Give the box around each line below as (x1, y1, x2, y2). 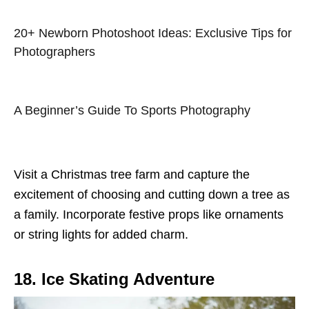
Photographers (14, 45, 95, 59)
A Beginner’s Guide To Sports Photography (14, 103, 250, 118)
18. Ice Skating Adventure (14, 270, 215, 289)
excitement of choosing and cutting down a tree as (14, 188, 290, 202)
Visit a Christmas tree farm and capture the (14, 168, 250, 182)
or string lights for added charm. (14, 228, 188, 242)
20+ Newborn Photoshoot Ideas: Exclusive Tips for (14, 26, 292, 41)
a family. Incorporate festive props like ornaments (14, 208, 283, 222)
